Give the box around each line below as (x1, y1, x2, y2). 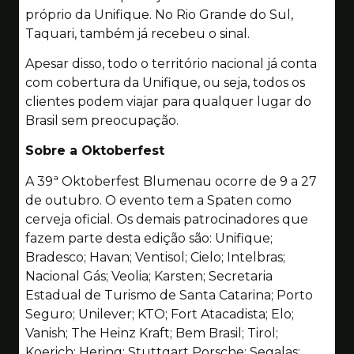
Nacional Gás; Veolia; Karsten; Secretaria (25, 268, 273, 284)
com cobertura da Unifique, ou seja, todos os (25, 74, 305, 90)
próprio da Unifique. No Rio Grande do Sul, (25, 6, 293, 22)
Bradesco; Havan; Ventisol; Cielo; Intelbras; (25, 249, 285, 265)
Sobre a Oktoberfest (25, 143, 164, 159)
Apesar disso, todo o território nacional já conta (25, 55, 317, 71)
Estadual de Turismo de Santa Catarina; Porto (25, 287, 313, 303)
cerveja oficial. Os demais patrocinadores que (25, 211, 308, 227)
